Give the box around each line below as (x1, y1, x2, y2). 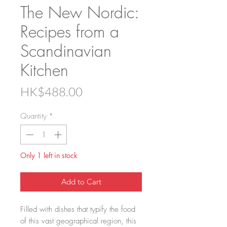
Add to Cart (61, 176, 101, 186)
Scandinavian (20, 40, 111, 62)
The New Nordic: (20, 2, 139, 24)
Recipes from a (20, 21, 119, 43)
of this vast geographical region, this (20, 215, 136, 226)
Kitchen (20, 59, 68, 82)
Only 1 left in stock (20, 150, 78, 160)
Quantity (20, 111, 47, 122)
